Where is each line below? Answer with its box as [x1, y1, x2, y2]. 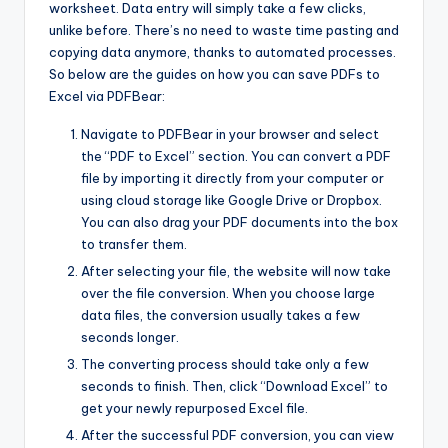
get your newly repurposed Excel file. [81, 400, 308, 417]
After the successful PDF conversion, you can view [81, 427, 394, 444]
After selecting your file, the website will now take [81, 262, 391, 279]
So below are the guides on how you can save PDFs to [49, 65, 380, 82]
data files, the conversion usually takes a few [81, 306, 360, 323]
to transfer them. [81, 235, 187, 252]
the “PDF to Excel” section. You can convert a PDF [81, 147, 391, 164]
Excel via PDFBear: [49, 87, 165, 104]
